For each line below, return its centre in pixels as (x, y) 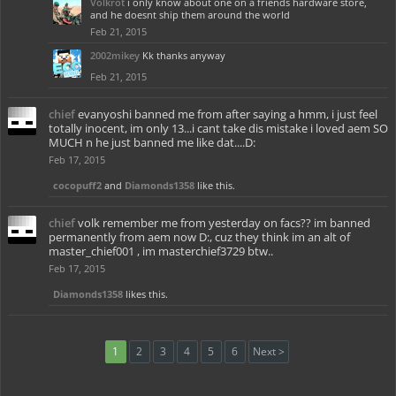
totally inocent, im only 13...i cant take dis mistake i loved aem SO (218, 128)
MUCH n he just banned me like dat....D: (152, 142)
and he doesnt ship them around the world (190, 15)
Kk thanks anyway (184, 55)
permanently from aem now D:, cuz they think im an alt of (199, 237)
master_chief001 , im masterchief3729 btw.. (161, 251)
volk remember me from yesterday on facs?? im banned (224, 223)
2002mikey (115, 55)
